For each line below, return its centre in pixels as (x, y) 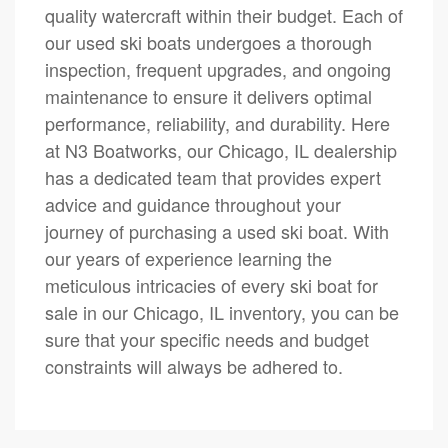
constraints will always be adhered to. (194, 365)
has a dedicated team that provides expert (213, 176)
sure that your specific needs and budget (207, 338)
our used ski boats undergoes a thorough (208, 41)
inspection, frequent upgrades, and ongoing (218, 68)
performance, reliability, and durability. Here (217, 122)
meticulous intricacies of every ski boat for (211, 284)
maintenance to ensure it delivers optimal (208, 95)
